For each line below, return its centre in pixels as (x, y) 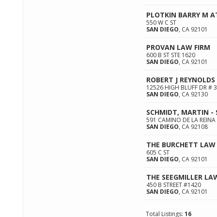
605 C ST (158, 152)
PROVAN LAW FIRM (178, 47)
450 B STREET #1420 (174, 185)
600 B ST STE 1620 (171, 55)
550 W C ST (161, 23)
